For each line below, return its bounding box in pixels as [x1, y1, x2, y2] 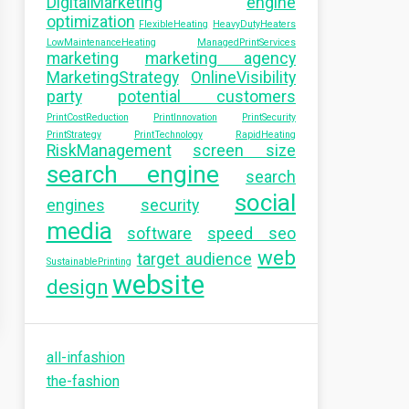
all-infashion [46, 349, 125, 366]
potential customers [117, 88, 296, 106]
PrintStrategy [46, 129, 101, 141]
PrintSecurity [242, 111, 296, 123]
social [235, 189, 296, 216]
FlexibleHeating [139, 18, 209, 30]
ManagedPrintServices [197, 37, 296, 48]
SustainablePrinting [46, 256, 131, 267]
